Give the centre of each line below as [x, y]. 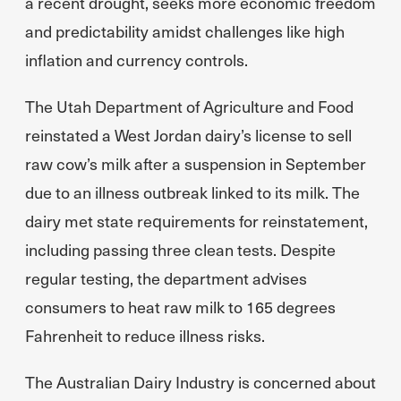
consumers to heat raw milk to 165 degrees [180, 307]
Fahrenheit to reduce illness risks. [145, 335]
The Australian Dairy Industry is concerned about [200, 382]
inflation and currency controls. [137, 60]
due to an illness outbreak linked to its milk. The [192, 192]
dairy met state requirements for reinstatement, [196, 221]
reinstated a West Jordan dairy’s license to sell [188, 135]
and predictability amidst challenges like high [185, 31]
